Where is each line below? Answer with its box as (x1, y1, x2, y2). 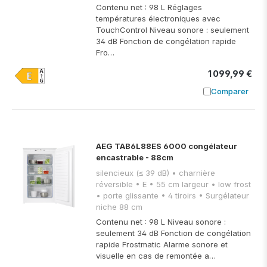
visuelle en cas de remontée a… (96, 251, 216, 261)
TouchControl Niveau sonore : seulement (96, 24, 249, 35)
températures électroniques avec (96, 13, 221, 23)
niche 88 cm (96, 201, 142, 212)
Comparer (210, 86, 249, 97)
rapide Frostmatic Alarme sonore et (96, 240, 228, 250)
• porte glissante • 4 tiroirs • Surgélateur (96, 190, 161, 200)
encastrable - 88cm (96, 153, 173, 163)
